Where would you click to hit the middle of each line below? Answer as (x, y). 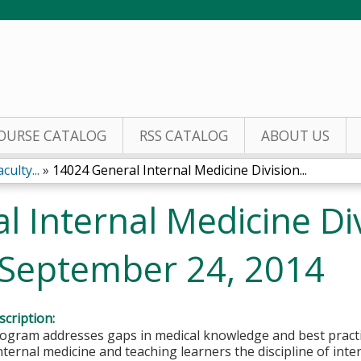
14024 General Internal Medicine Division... (180, 170)
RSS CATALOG (184, 136)
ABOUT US (295, 136)
